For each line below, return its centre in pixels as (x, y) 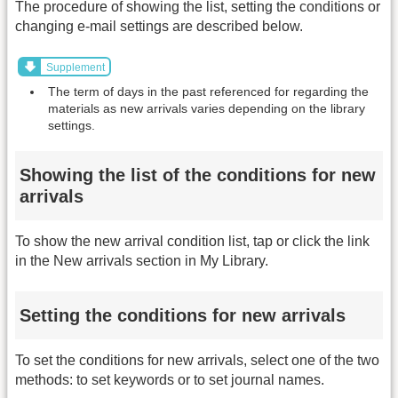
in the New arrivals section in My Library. (142, 261)
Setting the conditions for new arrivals (183, 315)
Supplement (75, 68)
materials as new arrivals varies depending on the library (207, 108)
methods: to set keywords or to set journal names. (170, 380)
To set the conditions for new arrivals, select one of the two (197, 361)
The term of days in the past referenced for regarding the (208, 91)
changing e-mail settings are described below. (159, 27)
